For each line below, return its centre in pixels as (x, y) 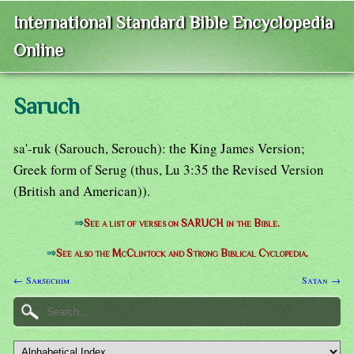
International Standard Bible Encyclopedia (173, 23)
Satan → (321, 279)
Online (38, 51)
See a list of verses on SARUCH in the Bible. (182, 224)
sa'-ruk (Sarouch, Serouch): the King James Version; (159, 149)
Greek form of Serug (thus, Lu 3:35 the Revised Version (169, 170)
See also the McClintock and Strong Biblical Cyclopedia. (182, 254)
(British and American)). (82, 191)
